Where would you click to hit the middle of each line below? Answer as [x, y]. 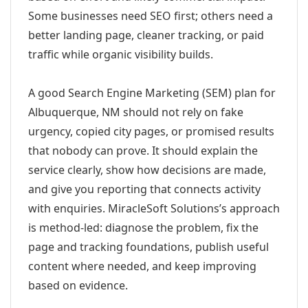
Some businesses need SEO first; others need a [151, 16]
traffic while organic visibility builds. [121, 54]
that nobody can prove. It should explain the [143, 151]
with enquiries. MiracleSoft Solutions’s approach [154, 208]
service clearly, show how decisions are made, [147, 170]
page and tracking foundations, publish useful [148, 247]
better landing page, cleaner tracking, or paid [146, 35]
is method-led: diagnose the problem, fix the [143, 228]
